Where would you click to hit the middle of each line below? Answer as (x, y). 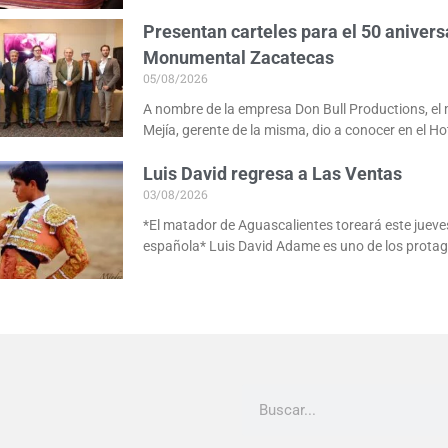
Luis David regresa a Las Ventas (273, 174)
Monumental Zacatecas (239, 58)
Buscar (266, 396)
